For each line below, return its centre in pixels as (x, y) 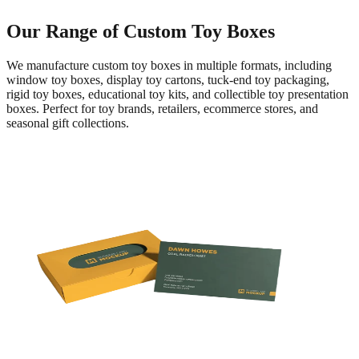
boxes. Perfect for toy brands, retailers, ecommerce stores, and (162, 109)
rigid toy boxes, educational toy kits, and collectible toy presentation (177, 95)
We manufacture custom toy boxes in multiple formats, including (169, 66)
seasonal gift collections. (68, 123)
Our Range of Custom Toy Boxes (141, 32)
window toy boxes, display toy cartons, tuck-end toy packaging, (168, 80)
